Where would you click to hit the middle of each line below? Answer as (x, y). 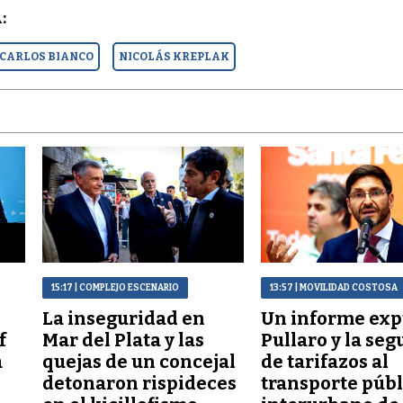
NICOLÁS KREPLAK (175, 57)
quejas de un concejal (139, 361)
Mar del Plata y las (124, 340)
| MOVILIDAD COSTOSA (346, 287)
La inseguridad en (124, 318)
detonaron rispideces (140, 383)
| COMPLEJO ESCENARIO (126, 287)
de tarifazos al (325, 361)
